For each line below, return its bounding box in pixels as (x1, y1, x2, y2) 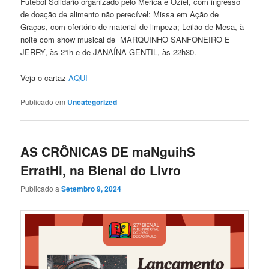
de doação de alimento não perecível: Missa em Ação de (20, 8, 219, 20)
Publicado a (20, 183, 62, 194)
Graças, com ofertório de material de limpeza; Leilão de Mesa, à (20, 21, 244, 33)
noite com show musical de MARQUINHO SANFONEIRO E (20, 34, 231, 46)
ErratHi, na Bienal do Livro (20, 160, 181, 179)
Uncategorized (67, 96, 118, 107)
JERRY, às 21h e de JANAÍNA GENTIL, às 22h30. (20, 46, 197, 58)
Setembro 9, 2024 (61, 183, 122, 195)
